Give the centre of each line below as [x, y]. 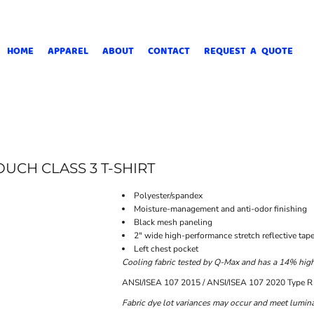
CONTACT [169, 50]
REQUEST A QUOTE [248, 50]
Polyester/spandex [168, 196]
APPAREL [68, 50]
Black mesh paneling [173, 222]
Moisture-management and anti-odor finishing [220, 209]
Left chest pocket [166, 249]
